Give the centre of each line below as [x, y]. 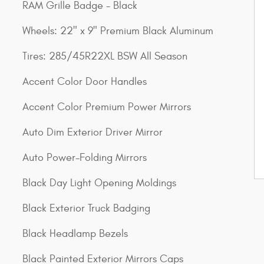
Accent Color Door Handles [85, 82]
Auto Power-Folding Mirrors [85, 158]
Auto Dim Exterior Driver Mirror [93, 133]
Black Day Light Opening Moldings [99, 183]
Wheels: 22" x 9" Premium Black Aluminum [118, 31]
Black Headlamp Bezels [75, 234]
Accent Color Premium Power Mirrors [107, 107]
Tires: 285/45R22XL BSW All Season [105, 57]
